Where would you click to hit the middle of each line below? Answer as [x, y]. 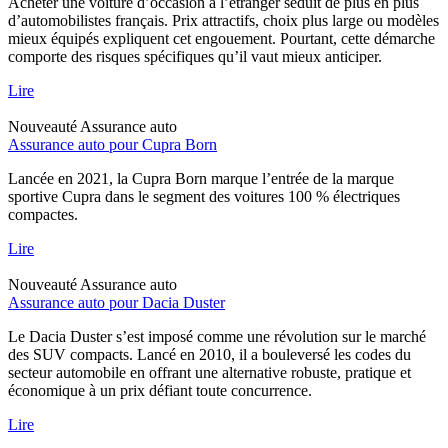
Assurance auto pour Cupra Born [112, 144]
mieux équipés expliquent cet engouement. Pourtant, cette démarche [221, 38]
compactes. [43, 214]
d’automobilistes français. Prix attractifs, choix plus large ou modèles [223, 20]
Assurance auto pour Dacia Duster [116, 302]
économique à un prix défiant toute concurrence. [160, 390]
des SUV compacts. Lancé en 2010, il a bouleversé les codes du [209, 354]
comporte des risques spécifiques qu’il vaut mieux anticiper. [195, 56]
